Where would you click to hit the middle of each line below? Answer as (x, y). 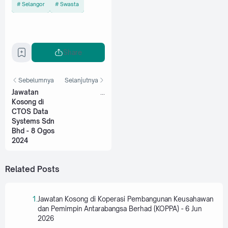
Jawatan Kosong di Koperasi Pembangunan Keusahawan (125, 199)
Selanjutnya (81, 80)
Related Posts (32, 169)
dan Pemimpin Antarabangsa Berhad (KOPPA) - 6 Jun (120, 208)
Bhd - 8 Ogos (33, 131)
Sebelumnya (36, 80)
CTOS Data (30, 112)
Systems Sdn (33, 121)
